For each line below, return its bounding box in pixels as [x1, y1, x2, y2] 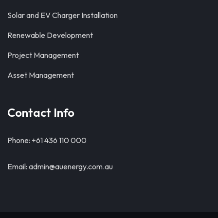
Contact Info [7, 105, 74, 120]
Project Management [7, 50, 79, 60]
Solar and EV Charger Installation [7, 10, 118, 20]
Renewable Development [7, 30, 93, 40]
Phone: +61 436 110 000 [7, 135, 87, 145]
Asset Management [7, 70, 74, 80]
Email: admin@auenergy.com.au [7, 161, 113, 171]
